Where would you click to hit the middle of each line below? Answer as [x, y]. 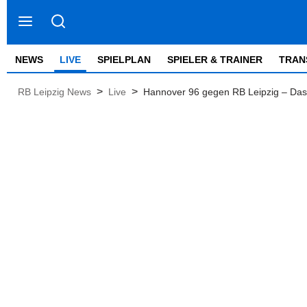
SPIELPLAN [124, 60]
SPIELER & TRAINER [215, 60]
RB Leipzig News [54, 92]
